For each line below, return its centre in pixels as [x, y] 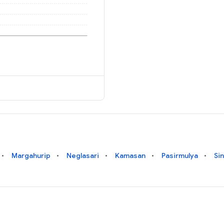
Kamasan [130, 155]
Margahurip [31, 155]
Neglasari [83, 155]
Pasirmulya [180, 155]
